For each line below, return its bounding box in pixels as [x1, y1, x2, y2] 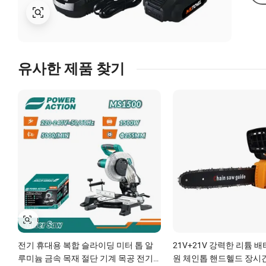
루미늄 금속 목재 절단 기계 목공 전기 [18, 252, 153, 264]
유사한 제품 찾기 [18, 61, 125, 77]
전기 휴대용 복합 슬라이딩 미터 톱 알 [18, 239, 153, 251]
